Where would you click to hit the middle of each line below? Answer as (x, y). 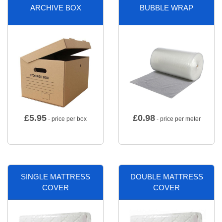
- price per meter (178, 119)
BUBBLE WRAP (166, 7)
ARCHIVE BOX (55, 7)
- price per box (67, 119)
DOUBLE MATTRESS (166, 176)
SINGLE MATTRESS (55, 176)
